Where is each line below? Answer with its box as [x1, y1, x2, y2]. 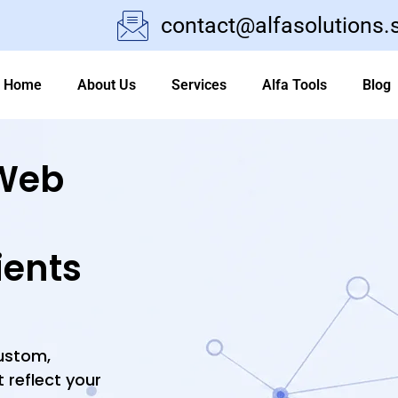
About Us [76, 76, 136, 93]
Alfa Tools [261, 76, 327, 93]
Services [171, 76, 227, 93]
